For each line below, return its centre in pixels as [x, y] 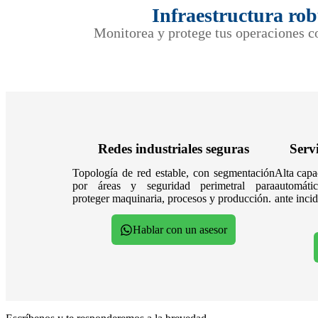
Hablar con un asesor [180, 230]
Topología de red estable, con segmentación [174, 173]
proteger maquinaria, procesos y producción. [172, 199]
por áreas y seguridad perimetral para [174, 186]
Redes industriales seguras [174, 149]
